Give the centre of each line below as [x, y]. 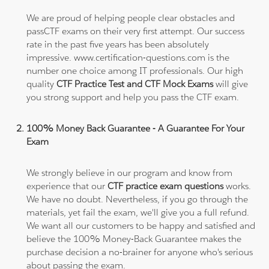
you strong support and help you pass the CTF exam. [133, 97]
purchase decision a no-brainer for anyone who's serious [140, 252]
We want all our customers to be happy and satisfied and [141, 225]
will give [231, 83]
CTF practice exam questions [166, 186]
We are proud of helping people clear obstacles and [131, 17]
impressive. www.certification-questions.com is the [128, 57]
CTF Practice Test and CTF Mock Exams [135, 83]
